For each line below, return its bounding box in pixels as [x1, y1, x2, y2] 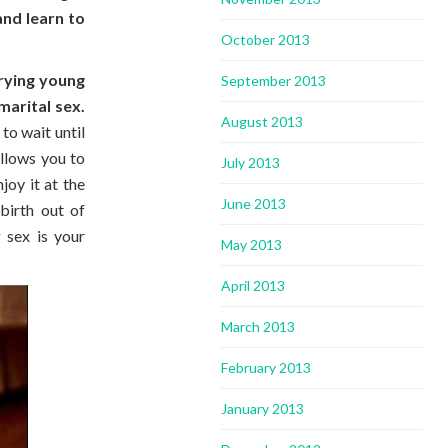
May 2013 [221, 236, 283, 253]
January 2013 [221, 400, 305, 417]
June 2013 [221, 195, 287, 212]
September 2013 [221, 72, 327, 89]
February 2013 [221, 359, 312, 376]
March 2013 [221, 318, 296, 335]
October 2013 [221, 31, 311, 48]
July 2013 [221, 154, 281, 171]
